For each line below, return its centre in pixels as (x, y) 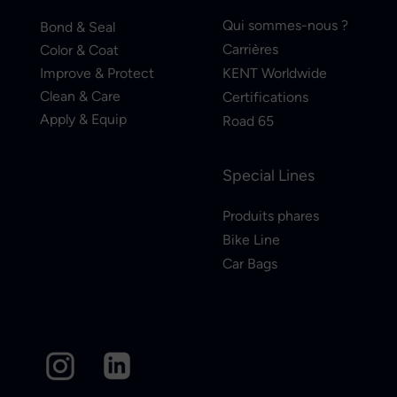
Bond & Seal (78, 27)
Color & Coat (79, 50)
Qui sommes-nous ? (285, 25)
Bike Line (251, 240)
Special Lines (269, 175)
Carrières (250, 49)
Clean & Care (80, 96)
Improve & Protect (97, 73)
